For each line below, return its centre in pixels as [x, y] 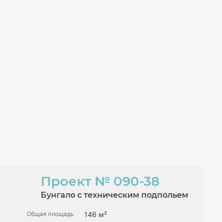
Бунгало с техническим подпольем [114, 195]
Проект [68, 181]
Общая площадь [50, 214]
